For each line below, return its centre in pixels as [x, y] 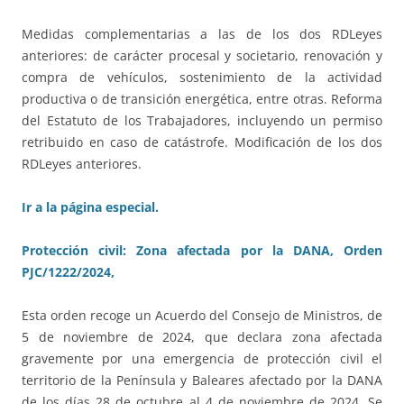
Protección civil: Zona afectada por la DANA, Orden [202, 251]
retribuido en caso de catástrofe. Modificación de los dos [202, 142]
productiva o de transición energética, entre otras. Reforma [202, 99]
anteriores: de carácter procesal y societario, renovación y [202, 56]
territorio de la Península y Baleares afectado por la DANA [202, 381]
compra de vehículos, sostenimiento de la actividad [202, 78]
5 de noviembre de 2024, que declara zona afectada [202, 337]
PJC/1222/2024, [68, 272]
